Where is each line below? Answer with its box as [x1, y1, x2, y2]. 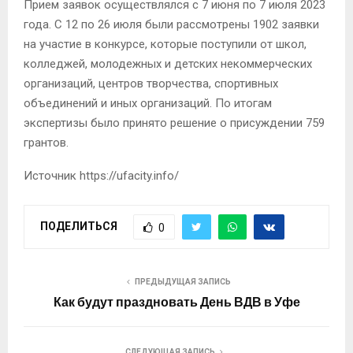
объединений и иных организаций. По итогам [24, 96, 272, 111]
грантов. [24, 136, 69, 150]
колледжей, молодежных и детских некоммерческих [24, 57, 312, 72]
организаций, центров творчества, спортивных [24, 76, 278, 91]
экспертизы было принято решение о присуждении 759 [24, 116, 325, 131]
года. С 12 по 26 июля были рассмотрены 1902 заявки [24, 17, 319, 32]
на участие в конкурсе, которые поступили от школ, [24, 37, 307, 52]
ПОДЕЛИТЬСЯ [40, 219, 117, 232]
